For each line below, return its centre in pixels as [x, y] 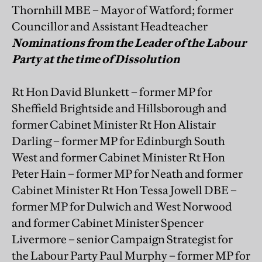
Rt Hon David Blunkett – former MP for [112, 92]
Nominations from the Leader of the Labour [129, 42]
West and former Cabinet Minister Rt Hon [118, 157]
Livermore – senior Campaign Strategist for [122, 239]
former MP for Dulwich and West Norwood [122, 206]
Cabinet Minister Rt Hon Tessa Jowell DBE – [124, 190]
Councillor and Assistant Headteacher [110, 26]
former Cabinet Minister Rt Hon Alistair [114, 124]
